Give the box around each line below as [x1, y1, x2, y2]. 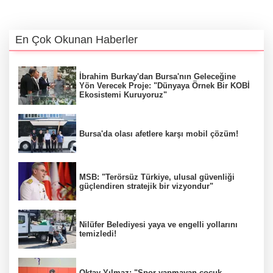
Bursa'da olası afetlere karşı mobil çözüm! [79, 129, 238, 138]
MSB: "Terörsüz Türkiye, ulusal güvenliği [79, 172, 235, 182]
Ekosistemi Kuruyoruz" [79, 90, 167, 99]
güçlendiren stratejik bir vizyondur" [79, 181, 213, 191]
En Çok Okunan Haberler [15, 33, 138, 46]
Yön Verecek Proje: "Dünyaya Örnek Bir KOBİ [79, 81, 250, 90]
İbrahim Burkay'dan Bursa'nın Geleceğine [79, 72, 236, 81]
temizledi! [79, 229, 116, 239]
